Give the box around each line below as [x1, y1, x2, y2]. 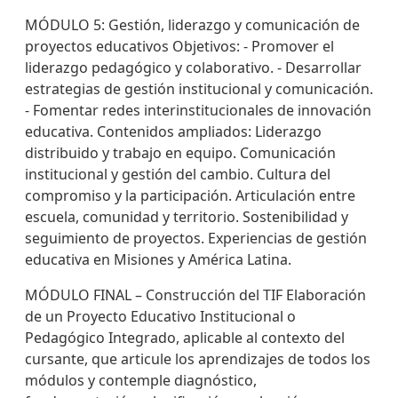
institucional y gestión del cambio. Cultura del [25, 164, 330, 184]
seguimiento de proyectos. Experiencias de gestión [25, 228, 367, 248]
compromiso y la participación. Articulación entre [25, 186, 355, 205]
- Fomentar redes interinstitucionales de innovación [25, 100, 371, 120]
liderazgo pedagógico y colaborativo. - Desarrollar [25, 58, 362, 77]
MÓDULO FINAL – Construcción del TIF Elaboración [25, 285, 366, 305]
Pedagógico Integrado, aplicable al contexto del [25, 328, 345, 347]
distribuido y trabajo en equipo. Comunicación [25, 143, 336, 163]
